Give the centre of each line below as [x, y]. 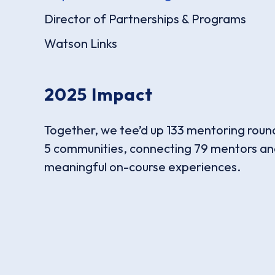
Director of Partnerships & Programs [145, 18]
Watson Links [81, 43]
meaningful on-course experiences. [142, 166]
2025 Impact [99, 94]
